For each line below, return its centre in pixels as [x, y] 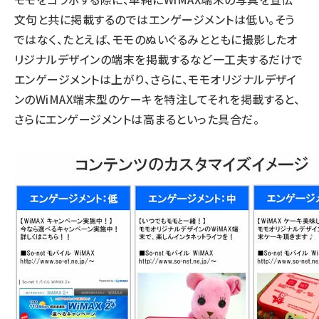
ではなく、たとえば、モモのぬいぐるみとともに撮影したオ [156, 39]
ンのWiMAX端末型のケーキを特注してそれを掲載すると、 [157, 99]
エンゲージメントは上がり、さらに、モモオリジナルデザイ [156, 79]
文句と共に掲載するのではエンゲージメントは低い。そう [155, 19]
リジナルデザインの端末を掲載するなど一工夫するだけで [159, 59]
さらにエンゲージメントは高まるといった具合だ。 [137, 119]
